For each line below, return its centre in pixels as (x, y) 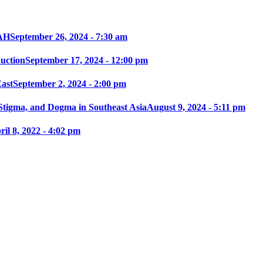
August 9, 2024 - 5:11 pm (196, 107)
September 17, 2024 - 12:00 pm (87, 60)
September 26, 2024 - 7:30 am (69, 37)
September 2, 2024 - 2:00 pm (70, 84)
